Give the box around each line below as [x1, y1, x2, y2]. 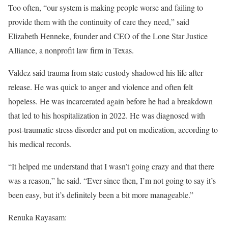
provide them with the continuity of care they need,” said [8, 16, 189, 27]
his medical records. [8, 138, 72, 150]
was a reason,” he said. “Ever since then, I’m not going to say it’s [8, 175, 216, 186]
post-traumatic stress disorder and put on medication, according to [8, 124, 218, 135]
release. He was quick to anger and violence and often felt [8, 81, 193, 93]
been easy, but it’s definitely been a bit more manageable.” [8, 189, 193, 201]
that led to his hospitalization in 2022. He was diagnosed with [8, 110, 205, 121]
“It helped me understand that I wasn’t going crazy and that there [8, 161, 214, 172]
